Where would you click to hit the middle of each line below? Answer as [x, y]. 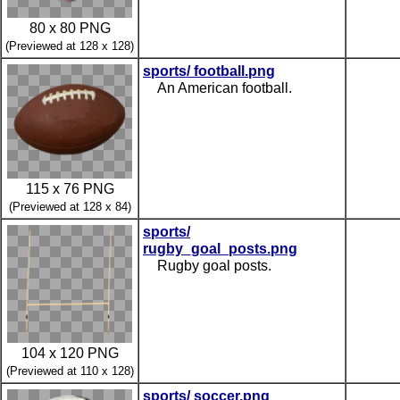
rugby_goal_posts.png [220, 248]
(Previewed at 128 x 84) [70, 206]
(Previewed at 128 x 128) [70, 46]
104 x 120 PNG [70, 353]
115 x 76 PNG [70, 188]
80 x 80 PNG [70, 28]
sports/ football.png [209, 71]
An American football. [225, 87]
